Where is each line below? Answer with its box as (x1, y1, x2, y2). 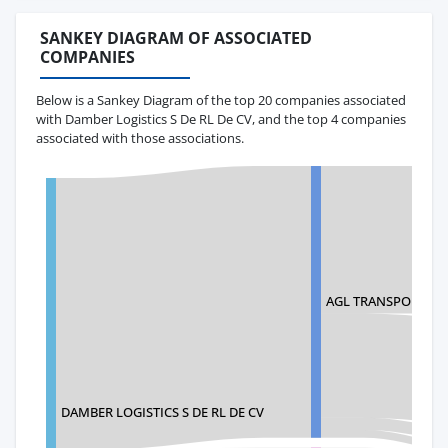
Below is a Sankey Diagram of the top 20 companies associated (36, 90, 406, 109)
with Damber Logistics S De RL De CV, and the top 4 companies (36, 109, 406, 128)
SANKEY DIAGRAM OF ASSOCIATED (40, 27, 312, 50)
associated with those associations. (36, 128, 244, 147)
